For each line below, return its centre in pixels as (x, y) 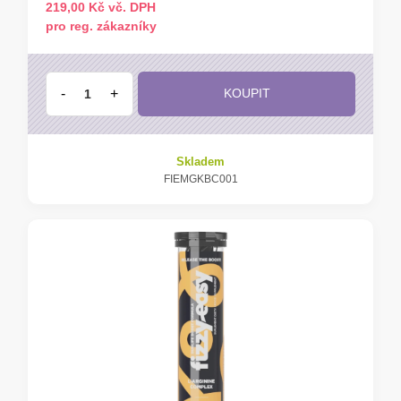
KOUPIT (247, 93)
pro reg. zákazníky (101, 26)
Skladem (200, 161)
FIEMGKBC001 (200, 179)
